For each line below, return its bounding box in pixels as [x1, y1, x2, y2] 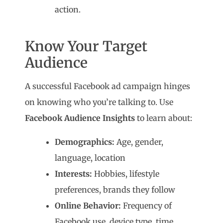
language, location [55, 153, 126, 163]
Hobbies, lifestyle [92, 169, 160, 179]
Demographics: [55, 137, 115, 147]
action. [55, 4, 81, 15]
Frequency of [121, 201, 172, 211]
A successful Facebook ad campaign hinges [25, 81, 191, 92]
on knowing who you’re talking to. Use [25, 97, 174, 108]
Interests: [55, 169, 93, 179]
